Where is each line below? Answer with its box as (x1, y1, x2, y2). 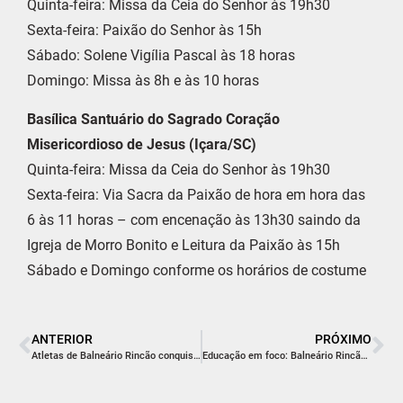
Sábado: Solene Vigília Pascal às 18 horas (27, 47, 295, 65)
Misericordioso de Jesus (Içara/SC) (27, 135, 256, 153)
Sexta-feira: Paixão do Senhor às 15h (27, 22, 262, 40)
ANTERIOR (31, 331, 93, 346)
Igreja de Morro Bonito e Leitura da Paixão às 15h (27, 236, 340, 254)
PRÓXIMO (315, 331, 372, 346)
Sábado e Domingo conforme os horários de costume (27, 261, 366, 279)
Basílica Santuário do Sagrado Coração (27, 110, 280, 128)
